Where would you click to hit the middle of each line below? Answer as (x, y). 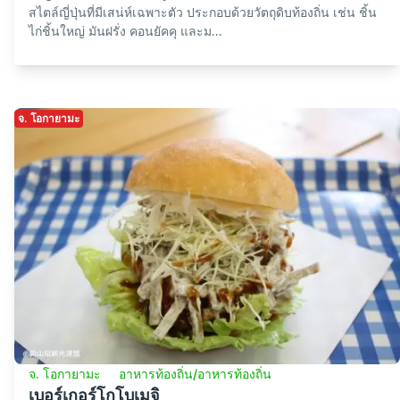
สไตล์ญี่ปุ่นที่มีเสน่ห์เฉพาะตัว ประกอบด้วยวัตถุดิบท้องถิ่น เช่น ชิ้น (203, 12)
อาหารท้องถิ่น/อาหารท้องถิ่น (195, 373)
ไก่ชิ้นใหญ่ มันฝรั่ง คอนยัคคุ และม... (125, 30)
